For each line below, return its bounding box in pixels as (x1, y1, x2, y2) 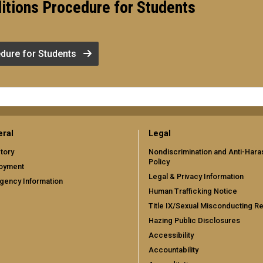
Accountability (149, 245, 198, 255)
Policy (149, 157, 170, 167)
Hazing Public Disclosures (149, 216, 240, 225)
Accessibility (149, 231, 194, 240)
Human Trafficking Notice (149, 187, 237, 196)
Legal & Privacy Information (149, 172, 244, 181)
